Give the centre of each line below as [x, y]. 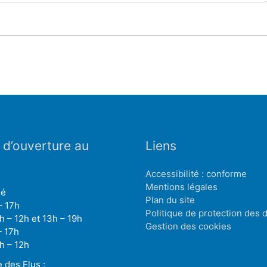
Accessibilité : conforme [196, 173]
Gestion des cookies [188, 226]
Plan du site [170, 200]
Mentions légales [181, 187]
